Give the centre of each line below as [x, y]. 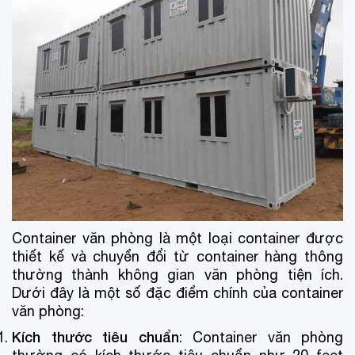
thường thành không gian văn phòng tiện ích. [177, 274]
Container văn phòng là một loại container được [177, 238]
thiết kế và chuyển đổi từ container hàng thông [177, 256]
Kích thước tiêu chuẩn [95, 336]
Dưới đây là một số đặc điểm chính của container [177, 292]
